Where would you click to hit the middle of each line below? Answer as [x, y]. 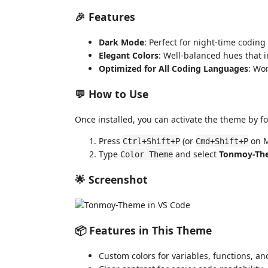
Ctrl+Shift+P [151, 141]
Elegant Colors [129, 55]
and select [196, 154]
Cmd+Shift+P [222, 141]
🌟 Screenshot [111, 179]
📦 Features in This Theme [143, 230]
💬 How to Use [112, 94]
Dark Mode [121, 42]
